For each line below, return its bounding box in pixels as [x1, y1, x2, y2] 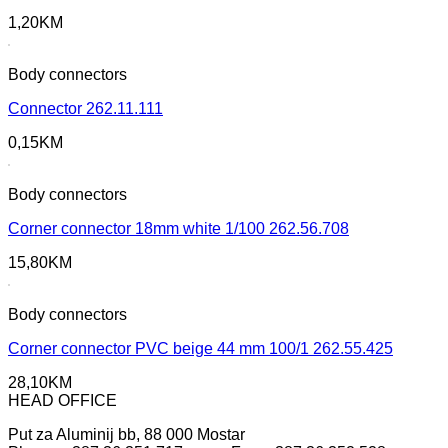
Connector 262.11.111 [8, 100, 163, 117]
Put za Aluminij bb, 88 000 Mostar [8, 426, 245, 443]
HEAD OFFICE [8, 392, 117, 409]
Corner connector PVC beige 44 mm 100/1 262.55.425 [8, 340, 393, 357]
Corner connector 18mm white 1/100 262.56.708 [8, 220, 349, 237]
